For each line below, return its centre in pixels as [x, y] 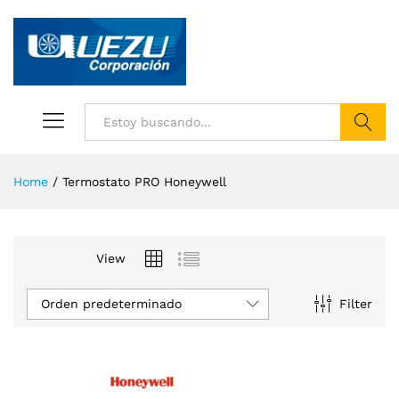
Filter [355, 304]
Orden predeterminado [111, 303]
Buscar [363, 159]
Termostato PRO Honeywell [144, 181]
